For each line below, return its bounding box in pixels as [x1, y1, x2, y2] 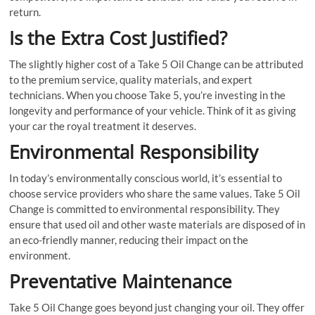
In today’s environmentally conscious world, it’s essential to [9, 171, 283, 184]
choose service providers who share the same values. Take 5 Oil [9, 186, 301, 200]
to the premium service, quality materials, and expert [9, 72, 253, 86]
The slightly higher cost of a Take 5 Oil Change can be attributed [9, 57, 304, 70]
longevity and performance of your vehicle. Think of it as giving [9, 103, 297, 117]
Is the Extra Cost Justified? [9, 25, 228, 51]
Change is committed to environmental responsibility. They [9, 202, 281, 215]
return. [9, 5, 41, 18]
